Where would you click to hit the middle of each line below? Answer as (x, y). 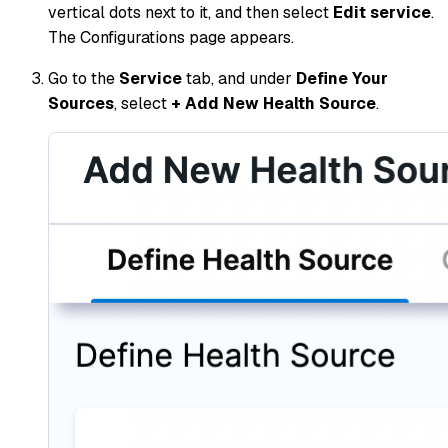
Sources (81, 103)
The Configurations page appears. (171, 37)
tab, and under (239, 78)
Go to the (83, 78)
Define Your (342, 78)
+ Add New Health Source (273, 103)
